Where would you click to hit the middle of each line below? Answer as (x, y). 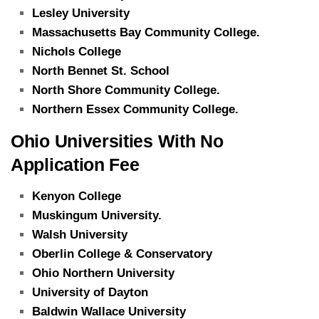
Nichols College (77, 51)
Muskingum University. (97, 215)
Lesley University (81, 13)
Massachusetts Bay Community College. (146, 32)
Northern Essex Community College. (135, 109)
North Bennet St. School (101, 70)
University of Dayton (90, 292)
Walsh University (80, 234)
